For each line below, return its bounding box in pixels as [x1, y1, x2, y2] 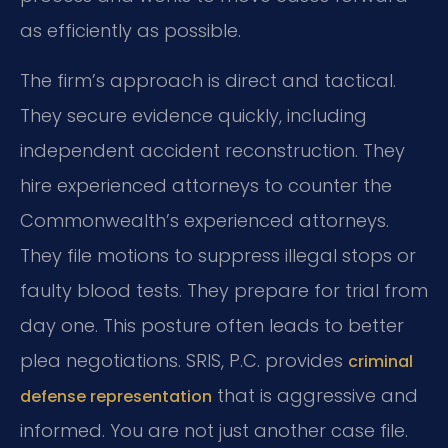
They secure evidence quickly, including [20, 102, 367, 128]
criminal [348, 349, 413, 373]
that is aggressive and [212, 382, 418, 408]
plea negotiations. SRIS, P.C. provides [20, 347, 348, 373]
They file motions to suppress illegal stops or [20, 242, 416, 268]
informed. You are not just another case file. [20, 417, 408, 443]
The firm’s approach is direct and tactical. [20, 67, 396, 93]
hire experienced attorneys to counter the [20, 172, 392, 198]
